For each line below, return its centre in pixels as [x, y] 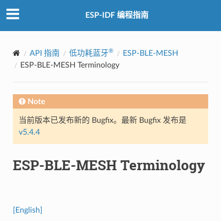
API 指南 [44, 53]
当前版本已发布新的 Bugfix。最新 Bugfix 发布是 [102, 120]
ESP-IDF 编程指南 [117, 16]
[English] [27, 210]
